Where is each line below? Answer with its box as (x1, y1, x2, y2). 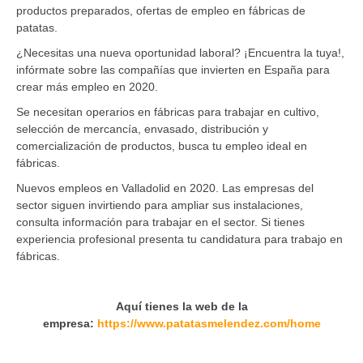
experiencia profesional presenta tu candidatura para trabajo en (16, 232, 343, 246)
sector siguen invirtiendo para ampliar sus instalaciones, (16, 198, 303, 211)
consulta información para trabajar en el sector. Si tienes (16, 215, 305, 228)
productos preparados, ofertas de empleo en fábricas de (16, 3, 305, 17)
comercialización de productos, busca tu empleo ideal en (16, 139, 307, 152)
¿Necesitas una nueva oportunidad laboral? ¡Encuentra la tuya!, (16, 45, 344, 59)
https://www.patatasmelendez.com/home (96, 316, 321, 330)
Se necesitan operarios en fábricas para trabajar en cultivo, (16, 105, 319, 118)
